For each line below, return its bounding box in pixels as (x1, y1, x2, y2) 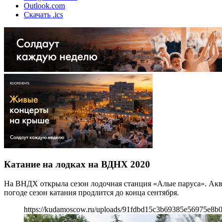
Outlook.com (24, 1, 65, 10)
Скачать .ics (24, 10, 63, 19)
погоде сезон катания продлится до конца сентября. (4, 188, 179, 197)
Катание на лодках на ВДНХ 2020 (4, 159, 150, 170)
